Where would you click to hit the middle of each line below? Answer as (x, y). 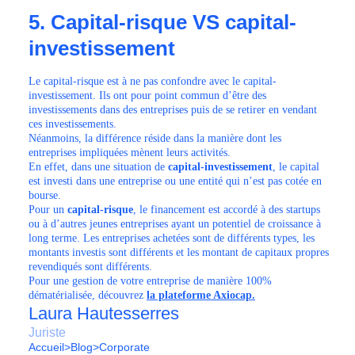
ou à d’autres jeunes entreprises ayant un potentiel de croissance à (175, 224)
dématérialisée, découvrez (88, 295)
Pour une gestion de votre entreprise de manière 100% (150, 281)
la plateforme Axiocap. (201, 295)
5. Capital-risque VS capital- (162, 22)
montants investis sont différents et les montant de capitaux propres (179, 252)
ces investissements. (76, 124)
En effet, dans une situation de (98, 167)
